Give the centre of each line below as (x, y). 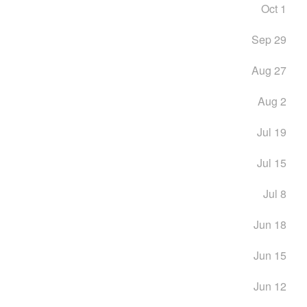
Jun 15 (270, 255)
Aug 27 (269, 70)
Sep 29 (269, 39)
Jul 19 (271, 132)
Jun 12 (270, 286)
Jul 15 (271, 163)
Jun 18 (270, 224)
